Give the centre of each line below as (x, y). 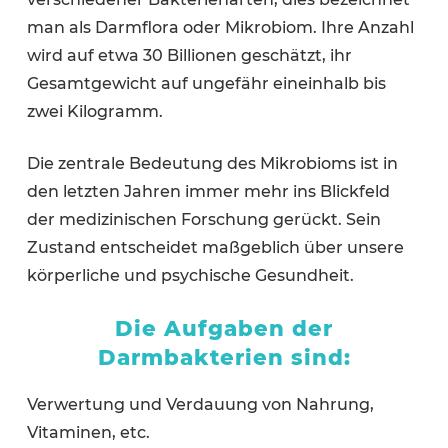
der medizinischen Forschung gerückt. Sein (203, 219)
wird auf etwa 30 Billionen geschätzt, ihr (189, 55)
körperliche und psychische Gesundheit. (190, 275)
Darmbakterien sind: (224, 356)
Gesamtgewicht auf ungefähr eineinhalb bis (206, 83)
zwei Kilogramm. (94, 111)
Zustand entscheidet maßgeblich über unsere (215, 247)
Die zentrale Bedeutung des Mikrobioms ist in (212, 163)
